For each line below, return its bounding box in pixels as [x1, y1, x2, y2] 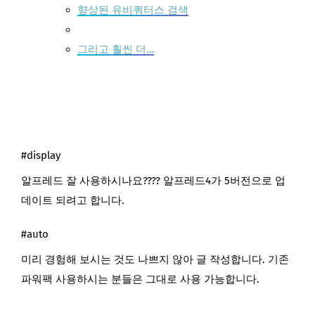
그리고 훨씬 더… [77, 43, 154, 56]
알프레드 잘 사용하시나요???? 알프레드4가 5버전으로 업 [21, 174, 285, 188]
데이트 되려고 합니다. [21, 194, 124, 207]
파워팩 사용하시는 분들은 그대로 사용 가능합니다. [21, 273, 259, 286]
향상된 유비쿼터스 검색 [77, 4, 188, 17]
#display [21, 149, 60, 162]
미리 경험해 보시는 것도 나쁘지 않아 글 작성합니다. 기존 [21, 253, 289, 266]
